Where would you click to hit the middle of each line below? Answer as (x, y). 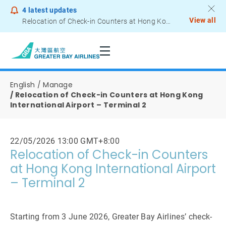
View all (203, 20)
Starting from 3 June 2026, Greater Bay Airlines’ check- (111, 217)
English (23, 85)
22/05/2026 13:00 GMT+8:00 (65, 141)
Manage (58, 85)
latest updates (52, 10)
